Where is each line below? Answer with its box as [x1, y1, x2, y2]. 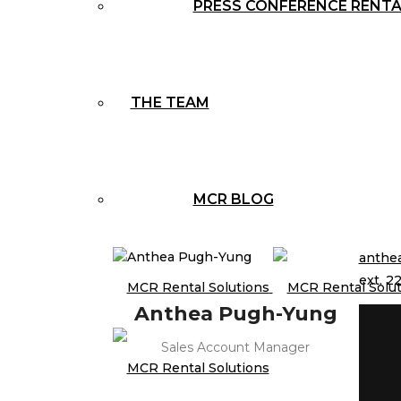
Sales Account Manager [161, 339, 310, 355]
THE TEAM [130, 94, 209, 111]
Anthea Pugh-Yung [133, 302, 337, 326]
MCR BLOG [192, 191, 274, 208]
